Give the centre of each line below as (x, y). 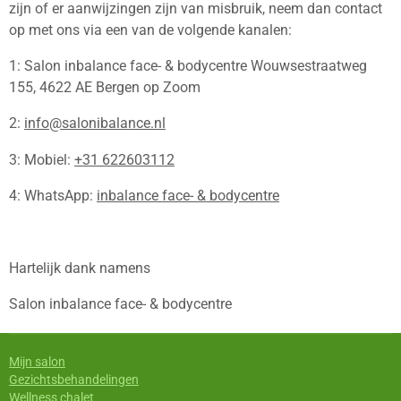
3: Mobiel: (42, 159)
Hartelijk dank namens (80, 268)
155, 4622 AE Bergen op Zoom (105, 88)
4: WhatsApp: (53, 196)
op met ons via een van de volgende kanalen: (150, 30)
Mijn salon (37, 362)
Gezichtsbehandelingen (74, 380)
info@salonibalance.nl (95, 124)
